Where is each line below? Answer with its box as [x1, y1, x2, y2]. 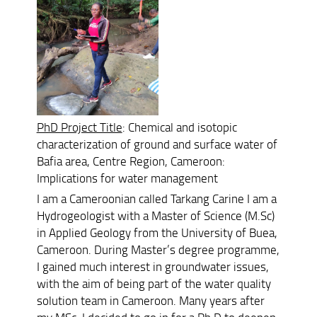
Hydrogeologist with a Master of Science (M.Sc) [36, 207, 275, 224]
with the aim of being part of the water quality [36, 275, 271, 292]
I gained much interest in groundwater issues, [36, 258, 269, 275]
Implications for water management [36, 169, 218, 186]
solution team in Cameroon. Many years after [36, 292, 265, 309]
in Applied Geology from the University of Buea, [36, 224, 277, 241]
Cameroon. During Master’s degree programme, [36, 241, 279, 258]
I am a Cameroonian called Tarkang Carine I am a [36, 190, 277, 207]
